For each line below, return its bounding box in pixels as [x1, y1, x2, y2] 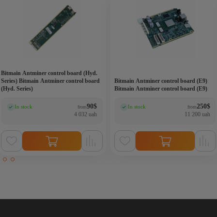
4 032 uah [74, 110, 97, 118]
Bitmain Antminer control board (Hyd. [1, 69, 97, 77]
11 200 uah [185, 110, 210, 118]
